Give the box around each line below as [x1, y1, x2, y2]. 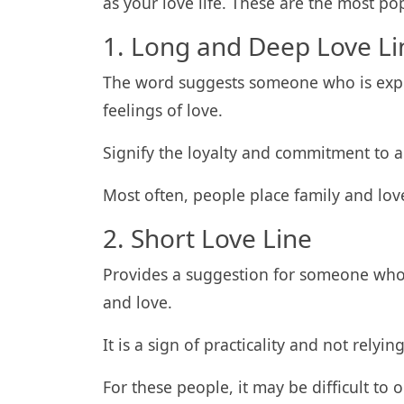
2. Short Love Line [103, 221, 312, 255]
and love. [103, 291, 172, 313]
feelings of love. [103, 99, 223, 121]
